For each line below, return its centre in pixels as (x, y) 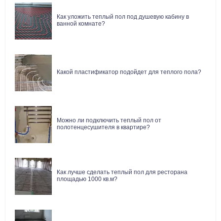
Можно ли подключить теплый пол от (109, 121)
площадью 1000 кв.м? (87, 179)
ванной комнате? (81, 24)
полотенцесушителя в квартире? (103, 128)
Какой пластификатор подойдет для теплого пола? (129, 72)
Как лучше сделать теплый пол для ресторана (122, 172)
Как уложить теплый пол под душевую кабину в (123, 17)
